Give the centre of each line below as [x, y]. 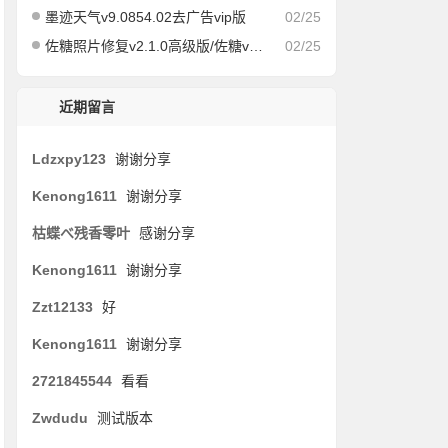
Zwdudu [60, 418]
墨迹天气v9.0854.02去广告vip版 [146, 17]
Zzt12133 [63, 307]
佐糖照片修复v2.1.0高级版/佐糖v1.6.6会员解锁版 [147, 46]
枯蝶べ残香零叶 [81, 233]
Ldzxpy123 [69, 159]
